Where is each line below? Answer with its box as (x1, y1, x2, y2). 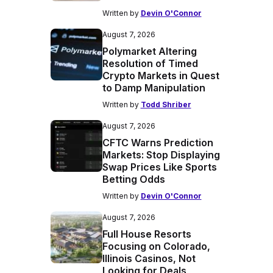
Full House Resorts (102, 228, 191, 240)
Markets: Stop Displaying (102, 149, 220, 161)
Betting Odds (102, 173, 165, 185)
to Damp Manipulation (102, 82, 205, 94)
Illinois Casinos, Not (102, 252, 196, 264)
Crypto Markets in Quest (102, 69, 219, 82)
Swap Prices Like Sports (102, 161, 217, 173)
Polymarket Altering (102, 45, 197, 57)
